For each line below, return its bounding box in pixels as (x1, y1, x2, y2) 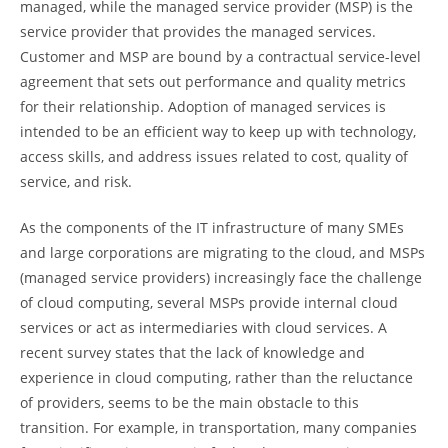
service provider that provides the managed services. (20, 22, 376, 41)
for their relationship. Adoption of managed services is (20, 97, 386, 116)
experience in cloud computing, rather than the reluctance (20, 368, 413, 387)
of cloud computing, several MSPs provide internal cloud (20, 293, 398, 312)
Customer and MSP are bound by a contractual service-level (20, 47, 421, 66)
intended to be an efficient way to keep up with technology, (20, 122, 416, 141)
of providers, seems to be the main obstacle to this (20, 393, 359, 412)
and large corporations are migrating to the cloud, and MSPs (20, 243, 425, 262)
